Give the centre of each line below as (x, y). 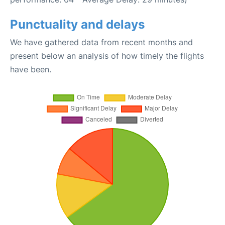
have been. (31, 69)
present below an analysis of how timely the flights (107, 56)
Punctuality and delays (77, 24)
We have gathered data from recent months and (101, 42)
